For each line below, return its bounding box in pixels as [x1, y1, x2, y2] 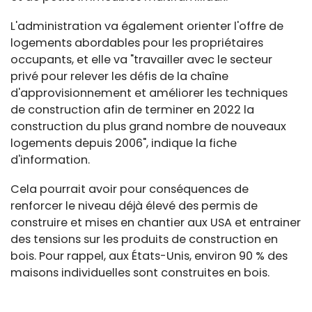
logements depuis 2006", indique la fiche [10, 135, 237, 152]
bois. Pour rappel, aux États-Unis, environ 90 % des [10, 248, 288, 265]
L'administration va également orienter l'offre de [10, 18, 283, 35]
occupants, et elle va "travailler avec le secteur [10, 52, 272, 68]
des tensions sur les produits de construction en [10, 231, 278, 248]
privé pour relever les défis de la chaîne [10, 68, 228, 85]
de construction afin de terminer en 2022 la [10, 102, 254, 118]
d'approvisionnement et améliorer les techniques [10, 85, 288, 102]
